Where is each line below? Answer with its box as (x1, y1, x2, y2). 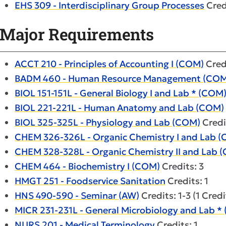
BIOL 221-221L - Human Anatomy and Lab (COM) (15, 102, 224, 114)
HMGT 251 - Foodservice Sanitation (15, 175, 165, 187)
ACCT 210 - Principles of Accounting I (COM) (15, 58, 204, 70)
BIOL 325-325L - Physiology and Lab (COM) (15, 117, 200, 128)
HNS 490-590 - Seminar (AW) (15, 190, 139, 201)
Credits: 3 (160, 160, 204, 172)
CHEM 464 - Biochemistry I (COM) (15, 160, 160, 172)
